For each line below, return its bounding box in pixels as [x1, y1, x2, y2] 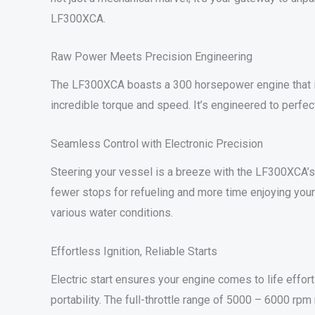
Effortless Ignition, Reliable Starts [51, 244, 217, 258]
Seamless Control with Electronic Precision [51, 137, 263, 151]
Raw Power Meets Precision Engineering [51, 50, 252, 64]
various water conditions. [51, 206, 173, 220]
